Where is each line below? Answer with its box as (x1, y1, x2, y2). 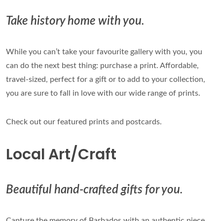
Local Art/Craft (6, 144, 116, 165)
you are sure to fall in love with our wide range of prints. (6, 89, 200, 97)
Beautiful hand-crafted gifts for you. (6, 184, 183, 196)
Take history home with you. (6, 15, 145, 27)
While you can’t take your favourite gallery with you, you (6, 48, 202, 56)
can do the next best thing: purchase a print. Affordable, (6, 62, 199, 70)
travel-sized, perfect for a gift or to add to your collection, (6, 75, 205, 83)
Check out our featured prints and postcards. (6, 118, 162, 126)
